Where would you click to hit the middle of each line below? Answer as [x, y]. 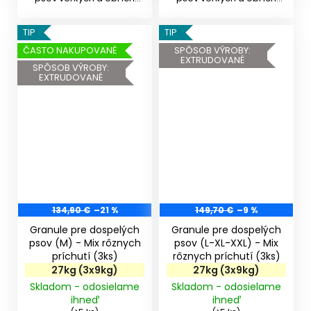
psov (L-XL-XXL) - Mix [226, 243]
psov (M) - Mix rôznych [85, 243]
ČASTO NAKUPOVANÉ [70, 50]
